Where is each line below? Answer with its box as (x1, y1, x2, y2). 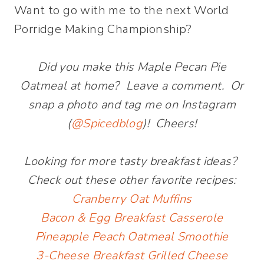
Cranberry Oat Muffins (72, 190, 192, 207)
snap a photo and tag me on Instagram (28, 96, 236, 113)
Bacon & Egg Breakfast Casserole (41, 209, 223, 226)
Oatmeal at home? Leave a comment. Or (20, 77, 244, 94)
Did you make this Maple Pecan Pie (37, 58, 227, 75)
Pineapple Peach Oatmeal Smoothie (35, 228, 229, 245)
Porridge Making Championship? (14, 21, 192, 37)
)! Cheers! (143, 115, 197, 131)
